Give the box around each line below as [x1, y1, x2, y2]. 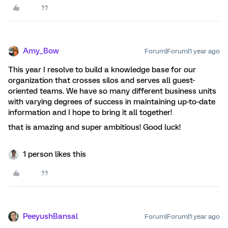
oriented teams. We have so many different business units [8, 87, 216, 96]
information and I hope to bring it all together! [8, 108, 174, 118]
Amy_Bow [23, 46, 59, 56]
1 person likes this [23, 150, 86, 159]
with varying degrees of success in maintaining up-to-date [8, 97, 215, 107]
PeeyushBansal [23, 212, 78, 221]
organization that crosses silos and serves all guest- [8, 76, 195, 85]
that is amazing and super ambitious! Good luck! [8, 123, 181, 132]
